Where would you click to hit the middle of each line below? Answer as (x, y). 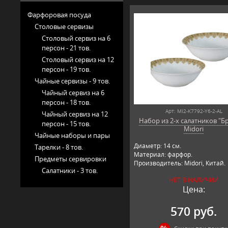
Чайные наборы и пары (72, 135)
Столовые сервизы (64, 26)
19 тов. (80, 69)
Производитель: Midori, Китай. (179, 163)
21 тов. (80, 48)
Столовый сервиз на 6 (76, 38)
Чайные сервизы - (64, 81)
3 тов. (89, 170)
